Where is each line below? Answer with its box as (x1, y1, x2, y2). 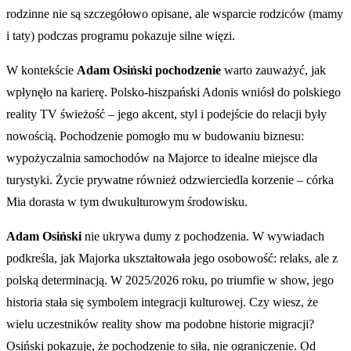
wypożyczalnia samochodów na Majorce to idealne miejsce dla (6, 151, 317, 165)
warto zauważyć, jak (221, 63, 326, 78)
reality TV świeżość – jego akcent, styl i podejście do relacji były (6, 107, 327, 121)
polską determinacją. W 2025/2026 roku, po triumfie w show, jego (6, 273, 334, 288)
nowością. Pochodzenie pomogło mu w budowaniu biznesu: (6, 129, 304, 143)
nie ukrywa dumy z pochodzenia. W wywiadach (81, 230, 324, 244)
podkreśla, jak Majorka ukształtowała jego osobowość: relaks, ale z (6, 251, 338, 266)
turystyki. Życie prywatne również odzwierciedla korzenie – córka (6, 173, 334, 187)
